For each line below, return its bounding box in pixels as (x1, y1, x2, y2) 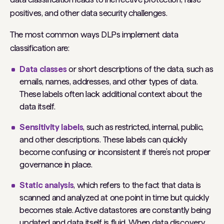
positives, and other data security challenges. (10, 8, 169, 18)
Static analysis (19, 180, 74, 190)
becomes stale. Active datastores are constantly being (19, 205, 211, 215)
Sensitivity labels (19, 122, 83, 132)
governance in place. (19, 159, 92, 169)
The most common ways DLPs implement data (10, 29, 178, 39)
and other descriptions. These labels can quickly (19, 134, 187, 144)
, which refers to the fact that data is (73, 180, 201, 190)
